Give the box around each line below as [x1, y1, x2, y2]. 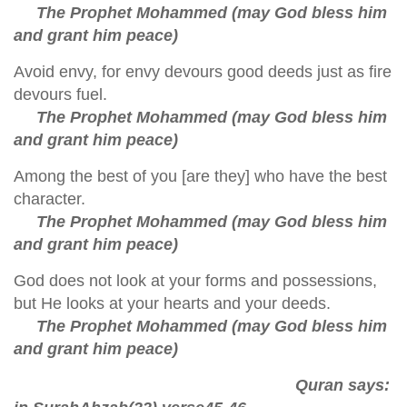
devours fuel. [14, 85, 107, 104]
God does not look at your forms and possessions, [14, 272, 377, 290]
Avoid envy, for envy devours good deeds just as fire [14, 63, 392, 81]
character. [14, 190, 85, 208]
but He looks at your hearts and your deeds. [14, 294, 331, 313]
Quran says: [14, 376, 390, 394]
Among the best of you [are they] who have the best [14, 167, 387, 185]
